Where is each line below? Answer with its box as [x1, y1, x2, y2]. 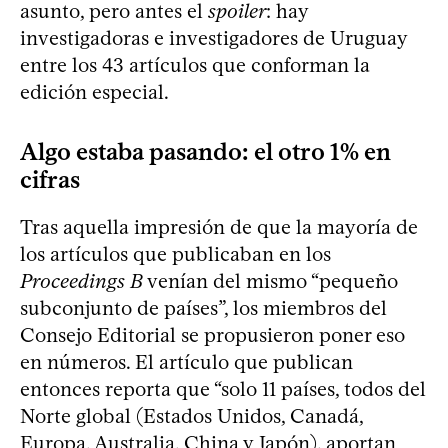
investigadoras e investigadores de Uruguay [20, 25, 407, 50]
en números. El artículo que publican [20, 349, 353, 374]
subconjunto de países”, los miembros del [20, 295, 387, 320]
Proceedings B [20, 268, 143, 293]
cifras [20, 164, 80, 194]
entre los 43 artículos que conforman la [20, 52, 370, 77]
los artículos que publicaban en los [20, 241, 331, 266]
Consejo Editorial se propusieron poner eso [20, 322, 405, 347]
